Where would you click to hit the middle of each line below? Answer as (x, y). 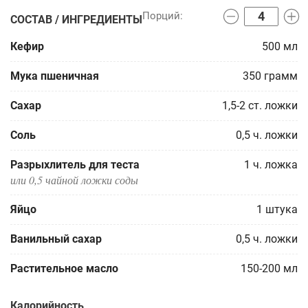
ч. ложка (275, 165)
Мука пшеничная (55, 76)
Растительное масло (64, 268)
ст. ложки (273, 106)
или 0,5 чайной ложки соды (74, 180)
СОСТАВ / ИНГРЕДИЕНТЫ (76, 20)
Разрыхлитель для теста (75, 165)
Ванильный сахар (56, 239)
